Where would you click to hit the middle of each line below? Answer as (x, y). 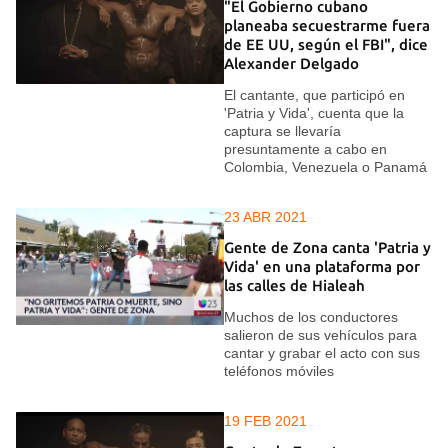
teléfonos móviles (279, 370)
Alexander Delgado (291, 64)
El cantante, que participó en (314, 94)
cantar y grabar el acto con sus (322, 352)
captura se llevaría (282, 130)
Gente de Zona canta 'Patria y (327, 248)
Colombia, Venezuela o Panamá (325, 166)
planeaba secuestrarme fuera (327, 26)
